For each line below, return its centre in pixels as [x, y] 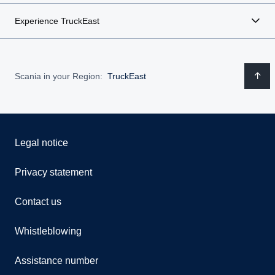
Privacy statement [53, 172]
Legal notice [41, 143]
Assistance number [56, 261]
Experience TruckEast [57, 21]
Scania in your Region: [59, 76]
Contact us [38, 202]
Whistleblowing [48, 231]
